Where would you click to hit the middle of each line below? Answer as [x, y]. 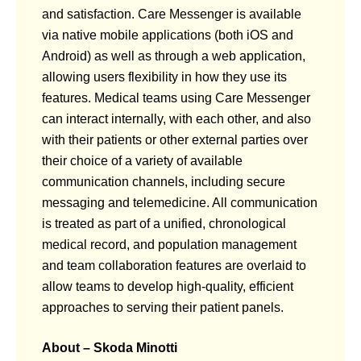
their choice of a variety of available [142, 160]
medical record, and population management [169, 244]
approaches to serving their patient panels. [163, 307]
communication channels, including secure [164, 181]
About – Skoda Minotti [110, 347]
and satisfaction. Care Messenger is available [172, 14]
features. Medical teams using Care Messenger [176, 98]
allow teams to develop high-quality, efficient [168, 286]
